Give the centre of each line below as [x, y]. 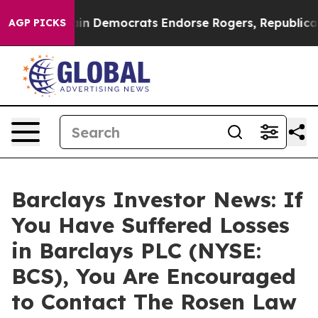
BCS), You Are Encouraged [154, 276]
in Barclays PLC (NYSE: [136, 251]
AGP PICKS [37, 23]
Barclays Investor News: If [157, 199]
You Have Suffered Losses [150, 225]
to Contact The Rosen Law [154, 302]
